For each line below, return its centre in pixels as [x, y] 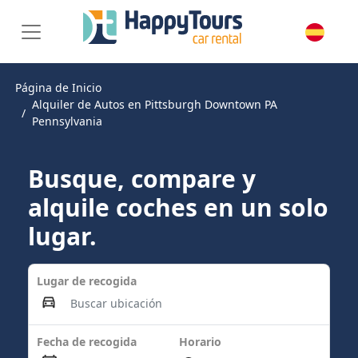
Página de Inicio [58, 88]
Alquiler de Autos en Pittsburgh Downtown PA [155, 104]
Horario [200, 342]
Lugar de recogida [87, 281]
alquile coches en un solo [178, 207]
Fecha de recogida [87, 342]
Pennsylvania [67, 121]
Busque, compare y [142, 179]
